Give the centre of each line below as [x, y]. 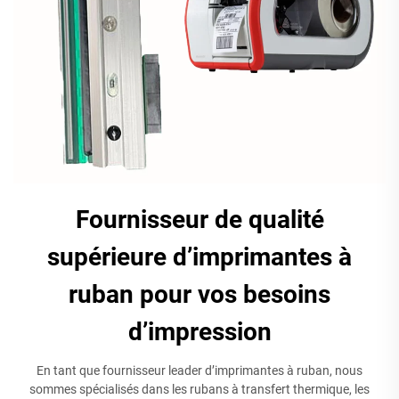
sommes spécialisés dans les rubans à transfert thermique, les [199, 389]
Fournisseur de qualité [199, 219]
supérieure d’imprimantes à [199, 256]
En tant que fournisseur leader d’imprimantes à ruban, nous [199, 370]
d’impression [199, 331]
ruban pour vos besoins [199, 294]
